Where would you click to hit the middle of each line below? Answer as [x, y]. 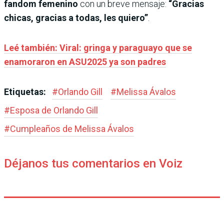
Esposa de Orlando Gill [54, 110]
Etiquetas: [26, 91]
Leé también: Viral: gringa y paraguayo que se [98, 47]
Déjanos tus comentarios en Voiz [93, 163]
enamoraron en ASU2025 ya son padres [85, 61]
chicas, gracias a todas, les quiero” [76, 17]
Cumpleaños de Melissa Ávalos [72, 128]
